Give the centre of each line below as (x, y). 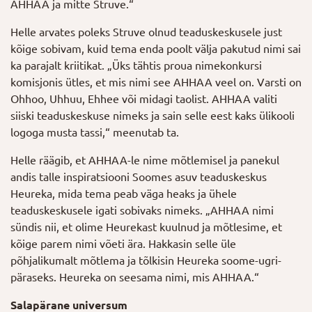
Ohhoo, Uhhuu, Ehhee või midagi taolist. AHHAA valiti (144, 99)
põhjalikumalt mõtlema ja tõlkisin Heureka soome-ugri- (146, 260)
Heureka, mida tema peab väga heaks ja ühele (124, 194)
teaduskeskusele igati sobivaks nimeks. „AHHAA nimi (142, 210)
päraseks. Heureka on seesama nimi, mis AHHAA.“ (135, 277)
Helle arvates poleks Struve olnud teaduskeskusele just (146, 32)
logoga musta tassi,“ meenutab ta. (95, 132)
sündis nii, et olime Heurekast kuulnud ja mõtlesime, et (146, 227)
